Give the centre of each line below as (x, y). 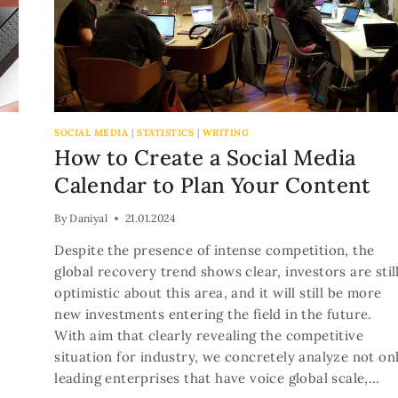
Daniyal (88, 219)
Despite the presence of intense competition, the (215, 251)
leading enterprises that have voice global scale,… (217, 378)
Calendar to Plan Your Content (213, 186)
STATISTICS (166, 132)
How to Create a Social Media (205, 158)
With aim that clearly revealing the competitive (209, 336)
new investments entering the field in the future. (213, 314)
